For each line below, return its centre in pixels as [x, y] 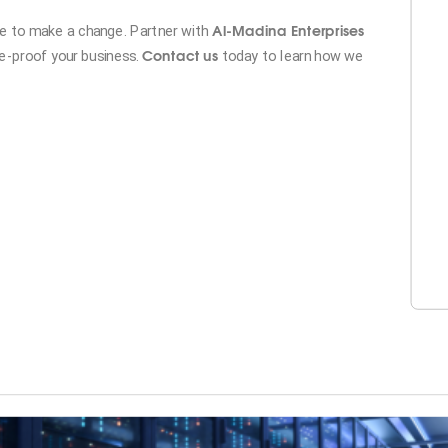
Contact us [180, 54]
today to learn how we [290, 56]
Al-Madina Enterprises [288, 29]
